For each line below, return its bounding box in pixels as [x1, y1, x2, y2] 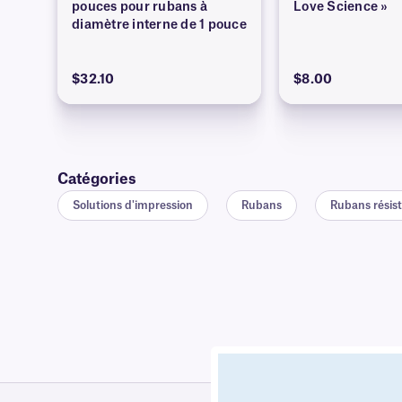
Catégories [57, 172, 136, 188]
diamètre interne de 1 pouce [72, 19, 247, 32]
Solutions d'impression [73, 200, 193, 212]
